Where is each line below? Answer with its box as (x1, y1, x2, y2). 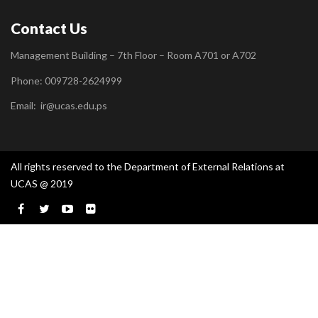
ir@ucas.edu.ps (40, 99, 107, 112)
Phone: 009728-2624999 (11, 74, 122, 87)
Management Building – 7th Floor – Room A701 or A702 (11, 49, 256, 62)
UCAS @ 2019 (11, 177, 73, 190)
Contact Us (11, 18, 87, 37)
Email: (11, 99, 40, 112)
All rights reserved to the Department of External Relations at (11, 160, 285, 172)
